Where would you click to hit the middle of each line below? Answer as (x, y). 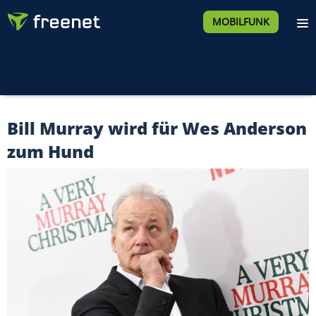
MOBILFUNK (241, 22)
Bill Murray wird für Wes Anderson (157, 128)
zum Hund (50, 151)
